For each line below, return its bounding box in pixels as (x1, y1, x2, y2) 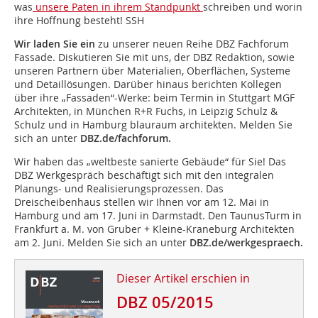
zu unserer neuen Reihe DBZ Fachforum (95, 37, 289, 51)
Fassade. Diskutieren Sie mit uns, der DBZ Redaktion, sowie (14, 50, 295, 65)
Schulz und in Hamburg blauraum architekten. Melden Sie (14, 118, 292, 132)
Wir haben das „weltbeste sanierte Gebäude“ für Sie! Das (14, 155, 286, 169)
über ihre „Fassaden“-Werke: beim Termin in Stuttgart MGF (14, 91, 295, 105)
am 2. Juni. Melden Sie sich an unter (14, 236, 190, 250)
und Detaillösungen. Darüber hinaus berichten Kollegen (14, 77, 282, 92)
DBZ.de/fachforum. (80, 131, 171, 146)
